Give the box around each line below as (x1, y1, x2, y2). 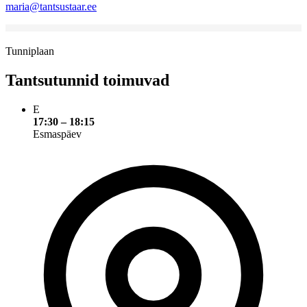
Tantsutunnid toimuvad (5, 71, 169, 89)
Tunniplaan (5, 45, 54, 57)
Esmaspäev (33, 127, 82, 140)
